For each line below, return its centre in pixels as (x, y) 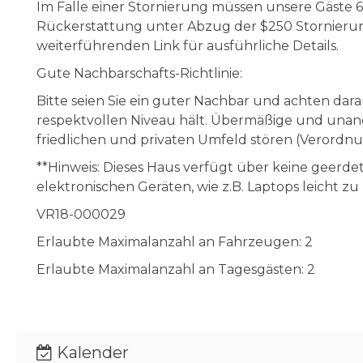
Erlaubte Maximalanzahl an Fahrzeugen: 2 (175, 241)
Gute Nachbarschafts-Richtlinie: (141, 73)
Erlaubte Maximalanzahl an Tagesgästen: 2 (176, 269)
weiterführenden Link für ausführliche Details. (189, 45)
